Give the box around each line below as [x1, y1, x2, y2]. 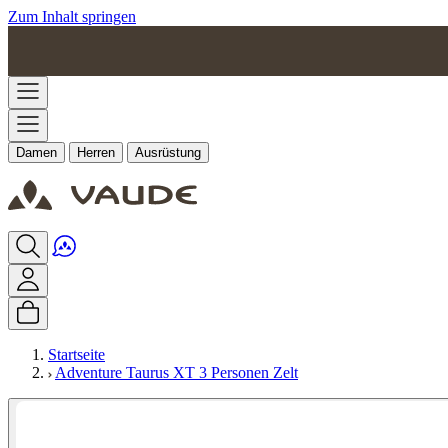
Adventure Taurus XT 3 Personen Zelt [55, 364, 298, 381]
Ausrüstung [135, 145, 201, 160]
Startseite [48, 346, 105, 363]
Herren [77, 145, 115, 160]
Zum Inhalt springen [8, 8, 136, 25]
